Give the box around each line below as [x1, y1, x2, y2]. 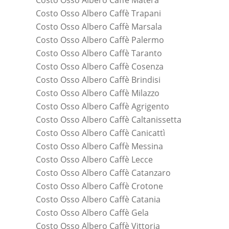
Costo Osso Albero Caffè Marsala [36, 21, 162, 33]
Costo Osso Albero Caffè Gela [36, 207, 149, 219]
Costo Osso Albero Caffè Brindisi [36, 74, 161, 86]
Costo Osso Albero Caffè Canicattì [36, 127, 165, 139]
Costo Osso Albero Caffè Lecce [36, 154, 153, 166]
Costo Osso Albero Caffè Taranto [36, 48, 162, 59]
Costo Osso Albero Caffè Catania [36, 194, 161, 205]
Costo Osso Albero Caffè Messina [36, 141, 163, 152]
